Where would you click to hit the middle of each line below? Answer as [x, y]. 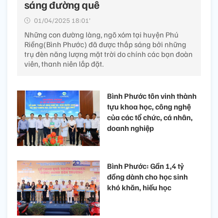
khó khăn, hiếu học [139, 187]
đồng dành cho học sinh [147, 176]
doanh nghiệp [130, 128]
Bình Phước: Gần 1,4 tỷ [145, 166]
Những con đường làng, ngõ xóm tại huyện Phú [101, 35]
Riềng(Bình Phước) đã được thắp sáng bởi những [105, 45]
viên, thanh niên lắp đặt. [64, 64]
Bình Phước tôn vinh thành [152, 96]
